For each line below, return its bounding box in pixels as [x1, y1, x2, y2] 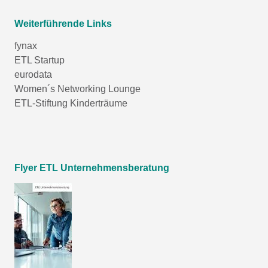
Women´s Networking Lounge [14, 83, 141, 94]
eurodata [14, 69, 52, 80]
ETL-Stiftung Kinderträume [14, 98, 127, 108]
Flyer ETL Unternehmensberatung [14, 162, 169, 173]
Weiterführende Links [14, 18, 112, 29]
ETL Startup [14, 54, 65, 65]
